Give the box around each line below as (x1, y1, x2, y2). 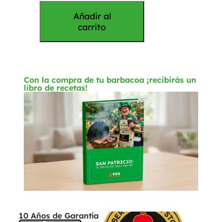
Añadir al (73, 10, 111, 22)
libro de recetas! (24, 82, 88, 93)
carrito (78, 21, 107, 33)
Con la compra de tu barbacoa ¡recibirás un (24, 74, 196, 85)
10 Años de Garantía (19, 210, 99, 221)
